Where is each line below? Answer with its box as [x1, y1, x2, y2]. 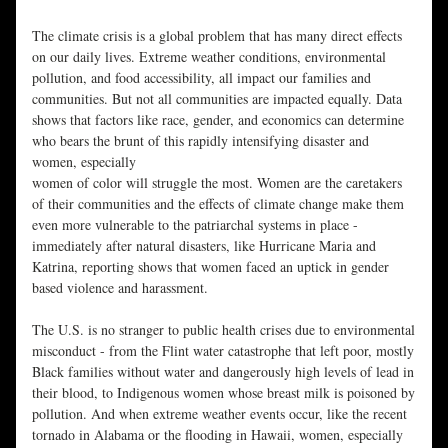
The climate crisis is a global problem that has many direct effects [32, 26, 402, 45]
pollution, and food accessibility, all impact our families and [32, 68, 371, 87]
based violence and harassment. [32, 278, 208, 297]
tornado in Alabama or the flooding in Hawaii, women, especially [32, 425, 403, 444]
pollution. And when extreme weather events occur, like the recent [32, 404, 407, 423]
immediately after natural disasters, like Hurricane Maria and [32, 236, 376, 255]
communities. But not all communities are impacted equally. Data [32, 89, 402, 108]
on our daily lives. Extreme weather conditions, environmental [32, 47, 386, 66]
